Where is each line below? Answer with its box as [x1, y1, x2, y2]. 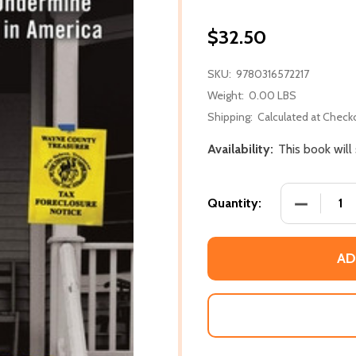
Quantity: [207, 195, 261, 211]
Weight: [207, 87, 244, 103]
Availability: [207, 141, 273, 157]
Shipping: [207, 109, 253, 124]
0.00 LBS [249, 87, 296, 103]
